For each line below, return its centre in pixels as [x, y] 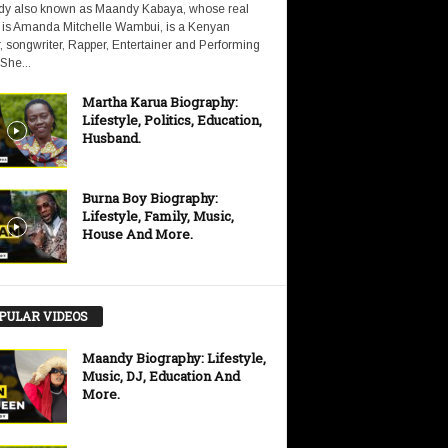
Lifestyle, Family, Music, [157, 216]
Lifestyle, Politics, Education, [171, 120]
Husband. [111, 138]
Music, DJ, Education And [160, 375]
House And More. [137, 234]
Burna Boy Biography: [149, 198]
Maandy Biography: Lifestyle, [173, 357]
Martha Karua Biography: [159, 102]
